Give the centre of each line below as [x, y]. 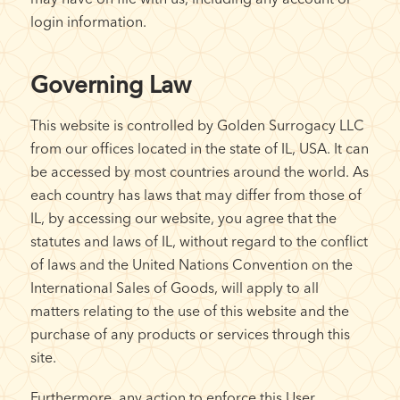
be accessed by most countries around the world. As [199, 171]
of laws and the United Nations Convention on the [191, 264]
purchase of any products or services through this [190, 333]
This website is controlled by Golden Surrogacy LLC [197, 125]
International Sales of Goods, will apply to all [174, 287]
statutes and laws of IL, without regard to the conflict [199, 241]
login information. [88, 21]
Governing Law [110, 84]
